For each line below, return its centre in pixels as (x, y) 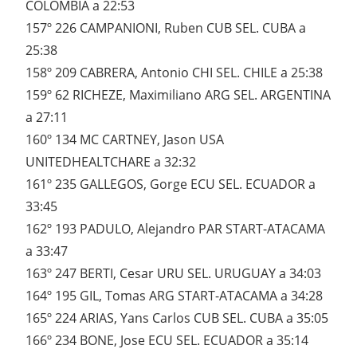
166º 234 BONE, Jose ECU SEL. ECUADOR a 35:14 (167, 341)
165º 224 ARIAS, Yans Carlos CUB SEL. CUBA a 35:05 (177, 318)
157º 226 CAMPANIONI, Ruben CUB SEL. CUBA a (166, 28)
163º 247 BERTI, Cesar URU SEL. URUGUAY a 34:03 (173, 274)
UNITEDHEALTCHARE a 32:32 (111, 162)
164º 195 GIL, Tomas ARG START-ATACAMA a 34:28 (174, 296)
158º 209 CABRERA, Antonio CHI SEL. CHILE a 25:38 (174, 73)
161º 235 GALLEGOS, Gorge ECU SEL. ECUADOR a (171, 184)
